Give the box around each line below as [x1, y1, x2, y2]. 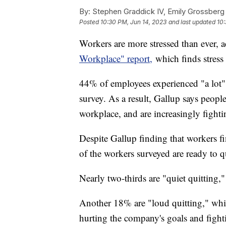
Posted [79, 18, 100, 26]
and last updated [168, 18, 215, 26]
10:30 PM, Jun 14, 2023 [100, 18, 166, 26]
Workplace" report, [79, 52, 152, 65]
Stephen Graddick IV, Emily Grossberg [90, 7, 224, 17]
